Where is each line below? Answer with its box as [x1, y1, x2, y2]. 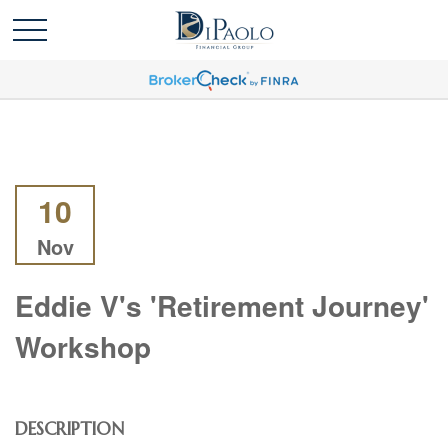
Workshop [15, 326, 151, 367]
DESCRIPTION [15, 417, 124, 440]
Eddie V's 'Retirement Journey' [15, 285, 429, 326]
